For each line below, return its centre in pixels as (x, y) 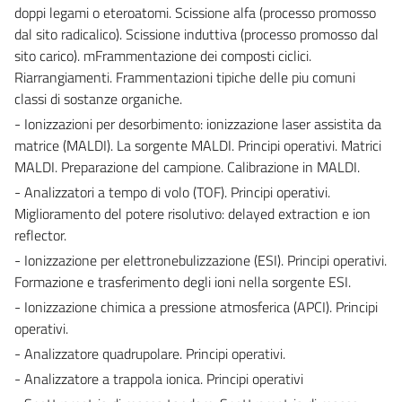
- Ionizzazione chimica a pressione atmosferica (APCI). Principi (196, 306)
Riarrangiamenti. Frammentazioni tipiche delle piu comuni (185, 77)
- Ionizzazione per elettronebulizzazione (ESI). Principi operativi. (201, 260)
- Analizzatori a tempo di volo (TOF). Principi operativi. (172, 192)
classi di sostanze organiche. (98, 98)
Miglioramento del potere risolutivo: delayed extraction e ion (192, 213)
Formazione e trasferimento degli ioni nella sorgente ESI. (183, 281)
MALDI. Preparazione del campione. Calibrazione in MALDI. (187, 166)
